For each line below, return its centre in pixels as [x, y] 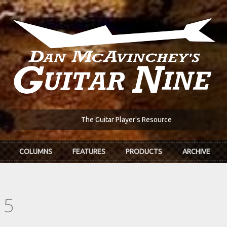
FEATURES [89, 152]
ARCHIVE [196, 152]
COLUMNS [36, 152]
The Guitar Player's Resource [126, 120]
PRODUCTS [144, 152]
